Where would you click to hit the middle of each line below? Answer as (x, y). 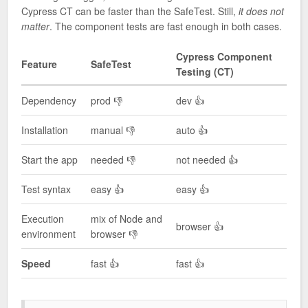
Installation (45, 130)
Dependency (49, 101)
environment (48, 234)
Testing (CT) (205, 72)
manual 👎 (113, 130)
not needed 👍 (207, 160)
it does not (261, 11)
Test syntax (46, 189)
